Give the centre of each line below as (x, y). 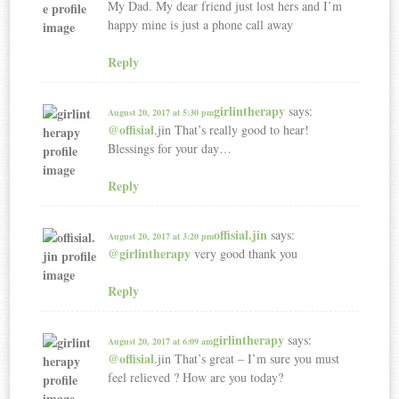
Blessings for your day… (170, 148)
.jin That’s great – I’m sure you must (247, 358)
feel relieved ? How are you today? (196, 377)
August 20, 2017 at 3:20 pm (161, 236)
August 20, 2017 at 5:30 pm (161, 112)
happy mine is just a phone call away (201, 24)
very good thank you (244, 253)
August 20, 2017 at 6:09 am (161, 341)
